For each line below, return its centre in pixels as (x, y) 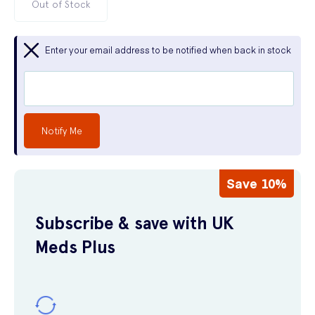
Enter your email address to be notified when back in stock (168, 50)
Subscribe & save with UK (135, 223)
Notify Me (62, 131)
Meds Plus (75, 247)
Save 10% (257, 183)
